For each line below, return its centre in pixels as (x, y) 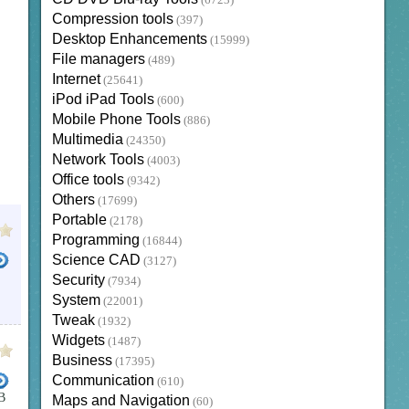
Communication (103, 381)
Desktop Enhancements (129, 39)
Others (73, 200)
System (76, 300)
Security (78, 280)
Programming (95, 240)
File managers (98, 59)
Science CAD (96, 260)
